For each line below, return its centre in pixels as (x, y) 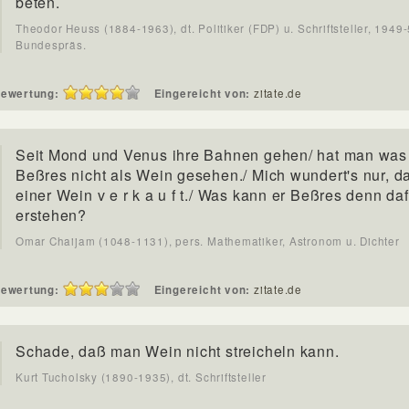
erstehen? (52, 215)
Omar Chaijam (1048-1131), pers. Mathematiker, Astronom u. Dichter (208, 241)
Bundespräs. (51, 45)
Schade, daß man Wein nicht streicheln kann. (178, 351)
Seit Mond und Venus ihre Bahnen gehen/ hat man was (211, 155)
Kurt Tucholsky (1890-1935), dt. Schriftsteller (141, 377)
